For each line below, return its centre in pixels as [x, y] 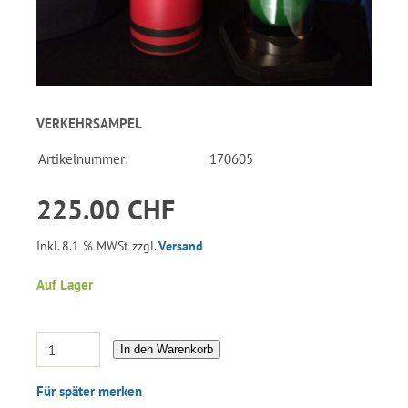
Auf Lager [65, 285]
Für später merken [89, 392]
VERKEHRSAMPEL [89, 123]
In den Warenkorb [167, 349]
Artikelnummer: [83, 159]
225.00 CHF [106, 209]
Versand [181, 246]
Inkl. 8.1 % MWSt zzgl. [97, 246]
